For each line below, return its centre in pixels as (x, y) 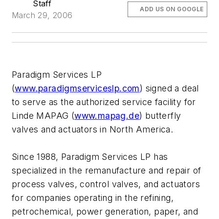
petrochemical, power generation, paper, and (105, 212)
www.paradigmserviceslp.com (77, 88)
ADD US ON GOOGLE (172, 9)
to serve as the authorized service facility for (104, 102)
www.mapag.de (107, 116)
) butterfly (160, 116)
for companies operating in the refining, (93, 198)
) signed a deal (169, 88)
